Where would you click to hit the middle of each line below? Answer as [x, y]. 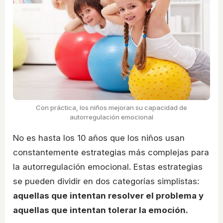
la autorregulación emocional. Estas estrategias [108, 167]
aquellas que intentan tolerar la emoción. [101, 210]
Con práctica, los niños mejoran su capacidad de [111, 108]
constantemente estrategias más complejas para [111, 153]
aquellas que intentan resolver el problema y [108, 196]
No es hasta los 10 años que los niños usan [99, 138]
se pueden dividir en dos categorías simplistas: [106, 181]
